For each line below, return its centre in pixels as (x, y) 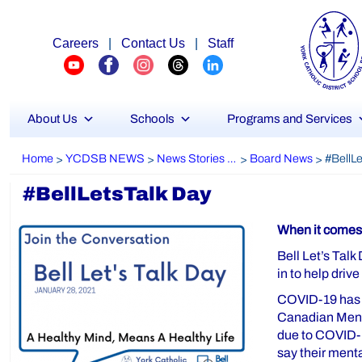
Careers (76, 43)
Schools (152, 119)
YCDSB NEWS (105, 159)
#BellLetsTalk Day (117, 194)
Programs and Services (290, 119)
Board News (281, 159)
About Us (53, 119)
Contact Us (153, 43)
